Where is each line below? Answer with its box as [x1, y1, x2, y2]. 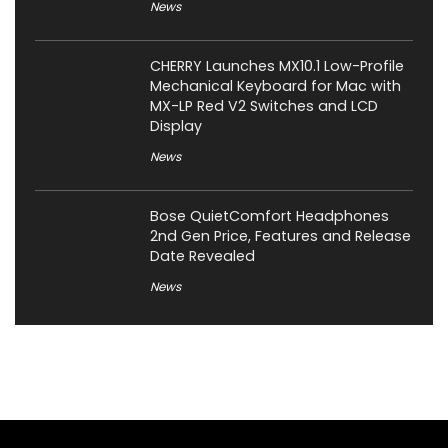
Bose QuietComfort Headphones [150, 206, 389, 227]
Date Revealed [150, 246, 255, 267]
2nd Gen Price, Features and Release [150, 226, 411, 247]
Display [150, 116, 202, 137]
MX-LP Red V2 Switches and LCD [150, 96, 378, 117]
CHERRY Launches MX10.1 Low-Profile [150, 56, 404, 77]
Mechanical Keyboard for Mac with [150, 76, 401, 97]
